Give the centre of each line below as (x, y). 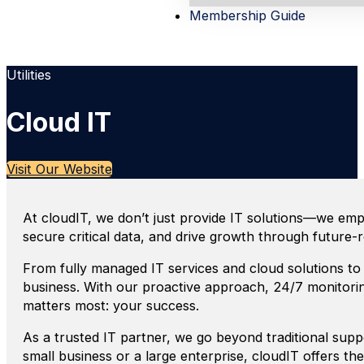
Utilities (29, 75)
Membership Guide (248, 15)
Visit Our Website (59, 169)
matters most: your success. (111, 305)
